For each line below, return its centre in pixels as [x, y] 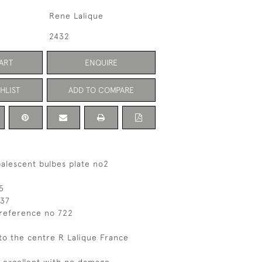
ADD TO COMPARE [101, 90]
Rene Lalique [76, 16]
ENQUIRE [101, 62]
